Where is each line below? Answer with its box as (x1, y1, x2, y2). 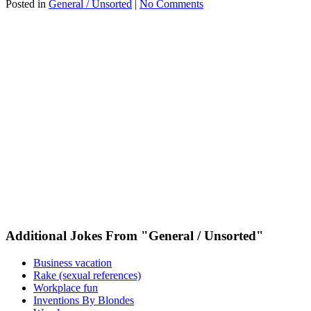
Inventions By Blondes (33, 294, 134, 306)
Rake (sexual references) (33, 269, 141, 281)
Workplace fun (33, 281, 98, 294)
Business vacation (33, 256, 112, 269)
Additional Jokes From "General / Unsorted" (6, 228, 264, 244)
